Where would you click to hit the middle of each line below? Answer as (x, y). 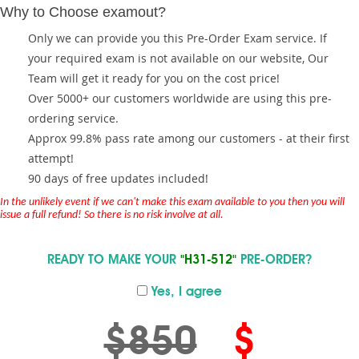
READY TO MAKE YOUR (114, 260)
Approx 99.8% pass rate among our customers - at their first (189, 138)
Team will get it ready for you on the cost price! (154, 78)
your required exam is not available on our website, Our (178, 58)
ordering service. (73, 118)
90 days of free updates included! (118, 178)
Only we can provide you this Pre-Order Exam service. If (177, 38)
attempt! (51, 158)
